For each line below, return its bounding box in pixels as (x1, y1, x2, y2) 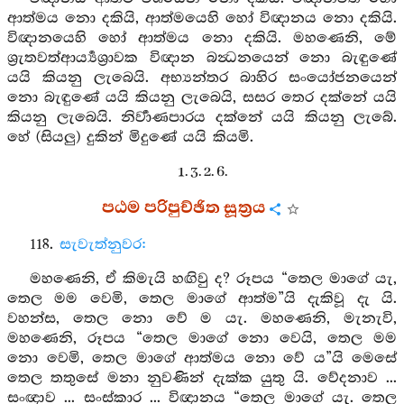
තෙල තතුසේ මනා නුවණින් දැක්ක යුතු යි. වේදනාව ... (7, 370, 397, 387)
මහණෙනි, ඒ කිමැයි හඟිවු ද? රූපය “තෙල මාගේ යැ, (29, 271, 397, 288)
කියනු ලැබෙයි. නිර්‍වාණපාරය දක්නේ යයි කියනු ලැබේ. (7, 109, 397, 126)
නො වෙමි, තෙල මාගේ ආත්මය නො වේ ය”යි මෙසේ (7, 350, 397, 367)
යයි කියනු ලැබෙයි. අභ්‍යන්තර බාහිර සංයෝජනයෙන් (7, 69, 397, 87)
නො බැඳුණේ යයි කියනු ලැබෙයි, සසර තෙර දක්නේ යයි (7, 89, 397, 106)
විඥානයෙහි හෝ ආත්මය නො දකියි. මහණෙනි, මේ (7, 30, 397, 47)
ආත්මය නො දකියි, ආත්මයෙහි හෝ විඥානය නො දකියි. (7, 10, 397, 27)
